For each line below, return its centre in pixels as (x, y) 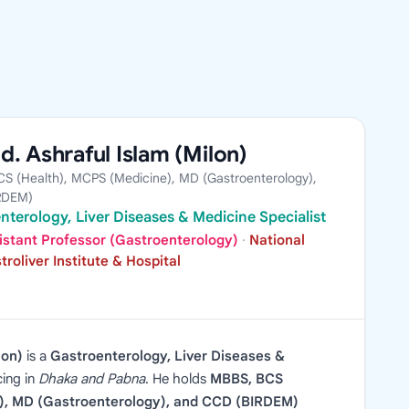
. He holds (178, 379)
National (277, 241)
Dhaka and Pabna (92, 379)
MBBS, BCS (246, 379)
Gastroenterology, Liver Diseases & (168, 357)
